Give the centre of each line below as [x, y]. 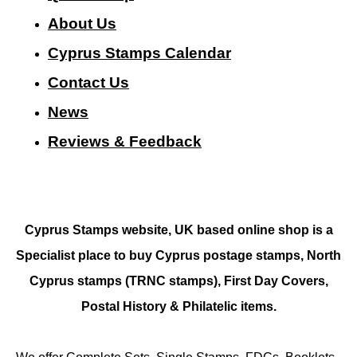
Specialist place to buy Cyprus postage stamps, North [178, 255]
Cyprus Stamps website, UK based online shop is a [178, 229]
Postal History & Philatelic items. [178, 306]
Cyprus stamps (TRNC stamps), [126, 280]
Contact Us [88, 82]
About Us [82, 23]
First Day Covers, [276, 280]
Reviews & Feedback [125, 141]
